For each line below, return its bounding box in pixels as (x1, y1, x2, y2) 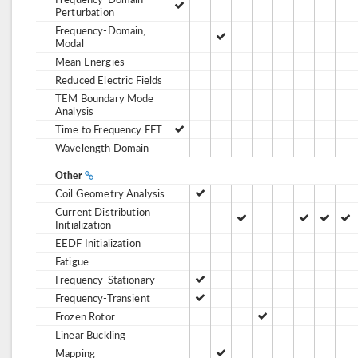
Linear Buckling (55, 327, 126, 342)
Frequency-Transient (55, 290, 150, 305)
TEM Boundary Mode (55, 90, 154, 105)
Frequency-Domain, (55, 22, 146, 38)
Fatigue (55, 253, 89, 268)
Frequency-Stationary (55, 272, 155, 287)
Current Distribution (55, 204, 151, 219)
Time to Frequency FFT (55, 121, 163, 137)
